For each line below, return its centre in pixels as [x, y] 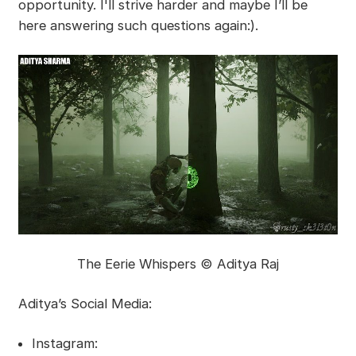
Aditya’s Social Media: [85, 304]
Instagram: [64, 344]
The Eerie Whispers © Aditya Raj [178, 264]
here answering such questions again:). [138, 26]
